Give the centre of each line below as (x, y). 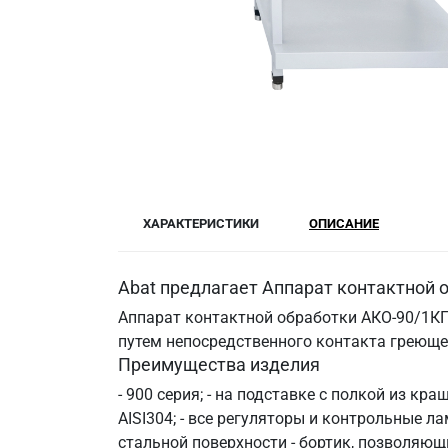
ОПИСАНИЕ (344, 223)
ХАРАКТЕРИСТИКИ (201, 223)
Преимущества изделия (219, 364)
